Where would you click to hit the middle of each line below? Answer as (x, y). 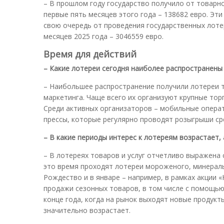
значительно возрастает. (87, 210)
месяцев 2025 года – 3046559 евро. (103, 36)
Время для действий (90, 54)
